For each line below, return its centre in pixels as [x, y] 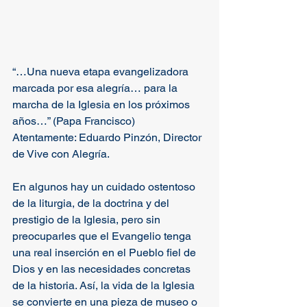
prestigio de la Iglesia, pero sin [88, 220]
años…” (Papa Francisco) [74, 121]
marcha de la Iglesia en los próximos [102, 105]
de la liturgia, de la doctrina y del [92, 203]
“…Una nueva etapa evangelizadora [102, 72]
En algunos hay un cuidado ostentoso [105, 187]
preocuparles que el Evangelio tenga [103, 236]
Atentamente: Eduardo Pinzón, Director [108, 137]
